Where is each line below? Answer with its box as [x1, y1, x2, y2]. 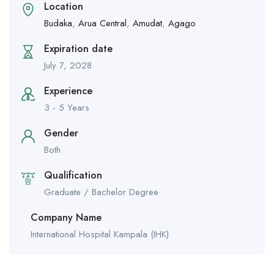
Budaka [44, 17, 72, 31]
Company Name [31, 210, 102, 225]
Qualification [44, 168, 102, 183]
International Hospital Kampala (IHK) [31, 228, 169, 242]
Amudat [133, 17, 162, 31]
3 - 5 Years [44, 101, 89, 115]
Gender [44, 126, 78, 141]
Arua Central [78, 17, 127, 31]
